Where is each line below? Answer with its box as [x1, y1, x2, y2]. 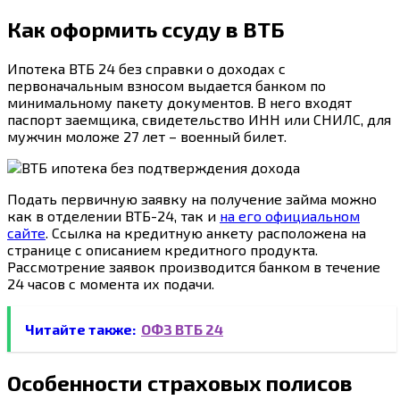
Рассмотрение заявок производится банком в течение [7, 258, 380, 276]
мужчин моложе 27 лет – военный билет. [7, 128, 287, 146]
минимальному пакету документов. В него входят [7, 94, 352, 112]
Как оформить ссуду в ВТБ [7, 16, 285, 43]
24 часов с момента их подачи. [7, 275, 214, 293]
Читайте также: [25, 321, 136, 338]
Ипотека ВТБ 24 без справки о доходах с [7, 60, 286, 78]
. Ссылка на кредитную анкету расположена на [46, 224, 366, 242]
